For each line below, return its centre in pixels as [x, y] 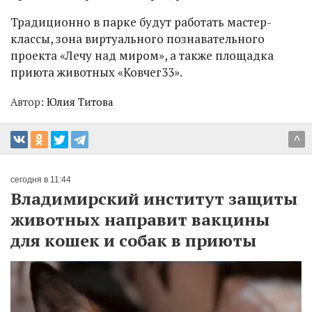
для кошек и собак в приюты [133, 240]
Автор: [29, 101]
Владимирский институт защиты [154, 198]
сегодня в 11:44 [41, 179]
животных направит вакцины [140, 219]
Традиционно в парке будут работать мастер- [141, 22]
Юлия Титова [80, 101]
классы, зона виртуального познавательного [138, 38]
